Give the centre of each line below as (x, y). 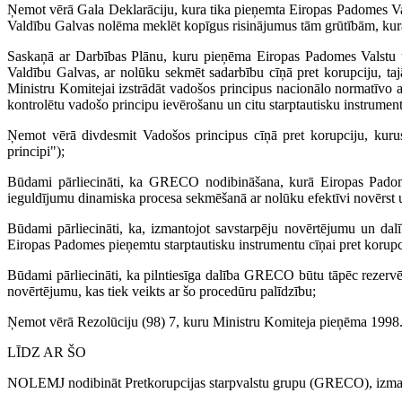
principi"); (36, 152)
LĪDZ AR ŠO (47, 353)
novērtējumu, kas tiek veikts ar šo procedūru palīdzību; (162, 292)
